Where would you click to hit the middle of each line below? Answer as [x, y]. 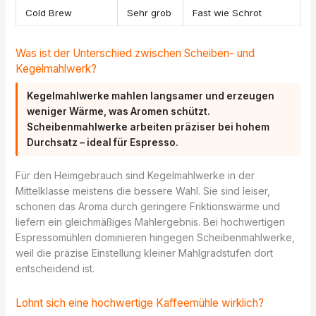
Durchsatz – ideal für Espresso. [103, 143]
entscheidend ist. [55, 268]
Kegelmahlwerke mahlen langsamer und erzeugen [151, 96]
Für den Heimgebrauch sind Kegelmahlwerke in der [135, 175]
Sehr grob [149, 13]
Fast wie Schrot [227, 13]
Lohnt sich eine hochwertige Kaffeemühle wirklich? [139, 303]
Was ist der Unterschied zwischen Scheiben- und [135, 53]
